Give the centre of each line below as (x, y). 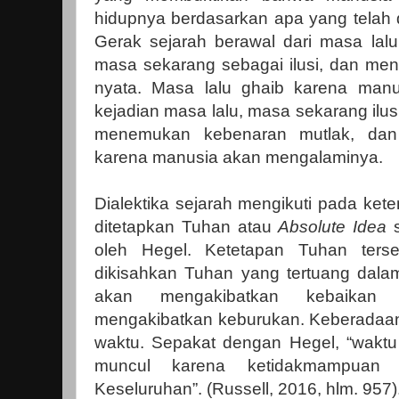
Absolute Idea (333, 227)
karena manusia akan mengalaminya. (239, 158)
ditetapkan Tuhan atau (187, 227)
